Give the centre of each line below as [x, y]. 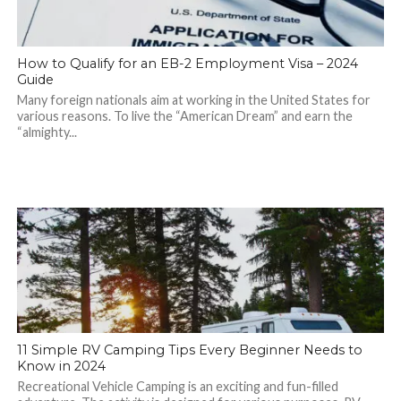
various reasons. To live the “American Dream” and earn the [184, 116]
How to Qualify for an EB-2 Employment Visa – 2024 [187, 64]
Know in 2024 [61, 366]
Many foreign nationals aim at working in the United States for [193, 100]
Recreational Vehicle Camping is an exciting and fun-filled [177, 386]
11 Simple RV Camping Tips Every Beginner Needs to [189, 350]
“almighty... [47, 132]
